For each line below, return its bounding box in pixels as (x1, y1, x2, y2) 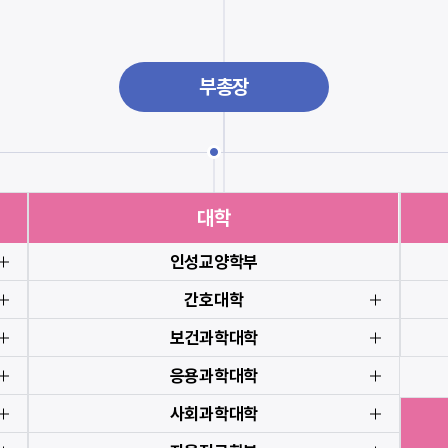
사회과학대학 (169, 403, 259, 424)
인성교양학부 (169, 251, 259, 272)
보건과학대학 (169, 327, 259, 348)
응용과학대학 (169, 365, 259, 386)
